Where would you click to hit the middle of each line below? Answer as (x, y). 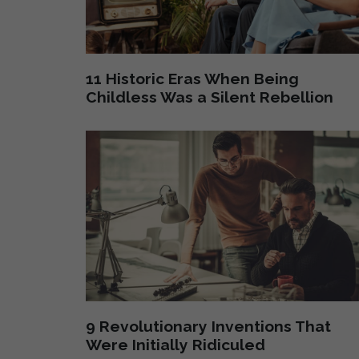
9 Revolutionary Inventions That (208, 327)
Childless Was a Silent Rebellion (209, 97)
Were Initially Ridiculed (175, 345)
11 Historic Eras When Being (192, 78)
